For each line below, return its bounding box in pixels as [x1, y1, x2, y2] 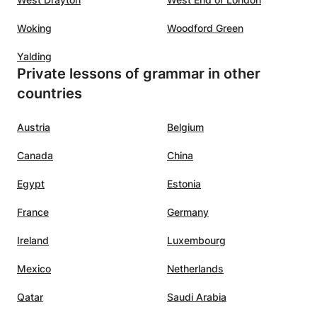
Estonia [167, 178, 201, 190]
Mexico [17, 263, 51, 275]
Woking [17, 22, 52, 34]
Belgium [167, 121, 204, 133]
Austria [17, 121, 50, 133]
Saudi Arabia [167, 291, 226, 303]
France [17, 206, 49, 218]
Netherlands [167, 263, 224, 275]
